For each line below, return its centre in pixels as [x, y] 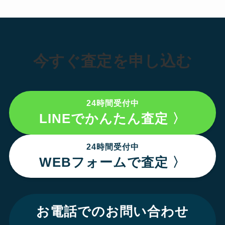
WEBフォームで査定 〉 [113, 162]
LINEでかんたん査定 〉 [113, 119]
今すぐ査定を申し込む [113, 61]
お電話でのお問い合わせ [113, 212]
